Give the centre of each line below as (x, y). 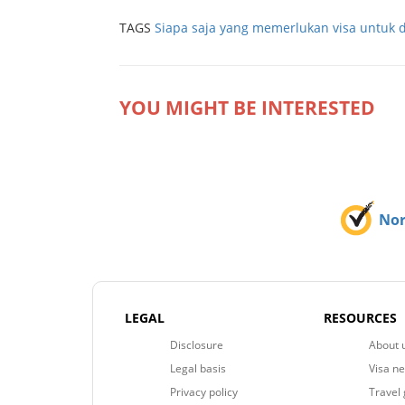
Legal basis (198, 368)
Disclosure (197, 344)
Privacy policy (204, 391)
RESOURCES (360, 317)
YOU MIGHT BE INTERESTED (247, 107)
